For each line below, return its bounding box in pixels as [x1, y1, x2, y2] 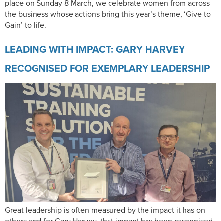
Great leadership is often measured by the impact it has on [5, 204, 205, 216]
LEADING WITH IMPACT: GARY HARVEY [5, 41, 185, 57]
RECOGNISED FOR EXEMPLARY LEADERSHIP [5, 60, 210, 75]
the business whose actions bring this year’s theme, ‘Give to [5, 8, 211, 20]
